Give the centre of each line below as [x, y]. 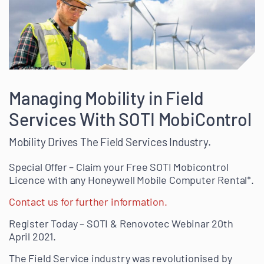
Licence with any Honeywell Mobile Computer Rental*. [131, 180]
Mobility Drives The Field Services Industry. [110, 142]
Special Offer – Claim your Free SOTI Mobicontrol [119, 167]
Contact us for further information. [88, 202]
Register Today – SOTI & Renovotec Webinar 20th [121, 224]
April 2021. [33, 237]
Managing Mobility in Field [106, 98]
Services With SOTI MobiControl [130, 119]
